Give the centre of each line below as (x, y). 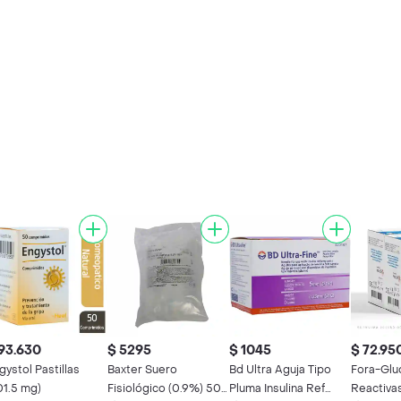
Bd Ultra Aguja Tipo (280, 369)
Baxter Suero (142, 369)
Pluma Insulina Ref (277, 388)
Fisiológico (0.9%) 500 (168, 388)
